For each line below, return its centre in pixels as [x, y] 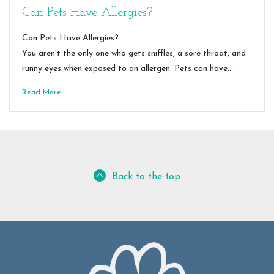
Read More [42, 92]
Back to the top [146, 177]
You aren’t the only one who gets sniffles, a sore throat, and [134, 54]
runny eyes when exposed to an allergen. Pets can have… [128, 69]
